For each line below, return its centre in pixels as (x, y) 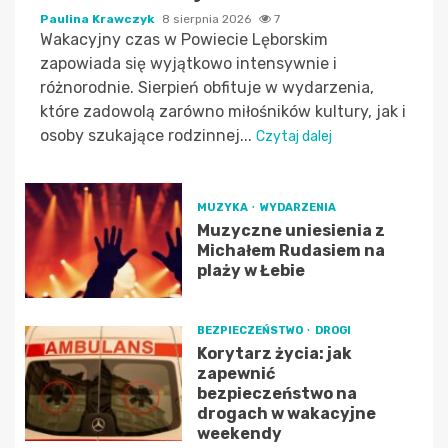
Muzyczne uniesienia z (290, 230)
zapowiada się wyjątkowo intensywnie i (188, 63)
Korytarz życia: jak (274, 353)
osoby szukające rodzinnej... (148, 135)
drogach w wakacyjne (286, 413)
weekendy (239, 433)
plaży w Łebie (250, 270)
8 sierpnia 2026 (208, 18)
